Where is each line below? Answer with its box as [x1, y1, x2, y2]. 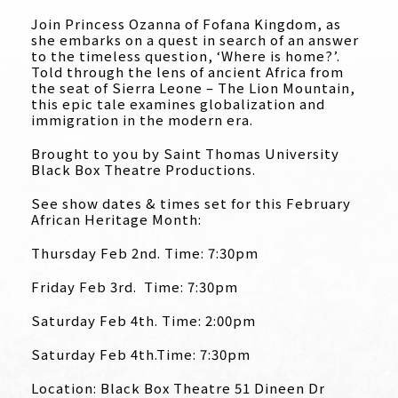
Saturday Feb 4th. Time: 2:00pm [31, 311, 256, 330]
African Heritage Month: [31, 210, 202, 228]
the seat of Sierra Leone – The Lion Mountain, [31, 78, 355, 97]
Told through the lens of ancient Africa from [31, 62, 344, 81]
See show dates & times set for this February [31, 194, 351, 212]
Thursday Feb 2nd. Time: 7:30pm [31, 243, 259, 262]
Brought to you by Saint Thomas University [31, 144, 339, 163]
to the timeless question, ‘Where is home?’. [31, 46, 344, 65]
